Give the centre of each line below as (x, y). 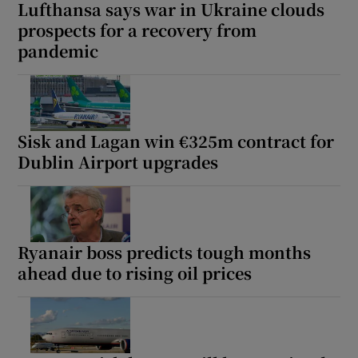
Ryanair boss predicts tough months (165, 253)
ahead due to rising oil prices (135, 273)
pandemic (58, 51)
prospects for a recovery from (137, 30)
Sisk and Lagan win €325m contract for (176, 141)
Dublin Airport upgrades (118, 162)
